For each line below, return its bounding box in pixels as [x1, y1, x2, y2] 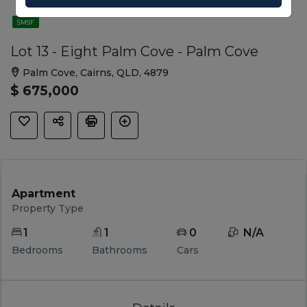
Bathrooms [92, 244, 148, 257]
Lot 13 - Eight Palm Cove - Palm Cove [10, 42, 258, 60]
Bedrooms [11, 244, 63, 257]
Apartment [11, 187, 75, 201]
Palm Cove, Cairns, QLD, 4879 [22, 66, 169, 79]
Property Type [11, 202, 84, 215]
